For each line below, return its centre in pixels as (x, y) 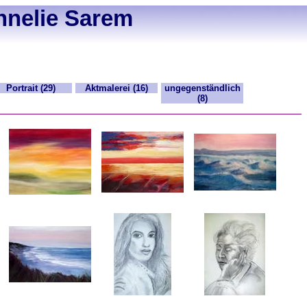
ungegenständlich (202, 88)
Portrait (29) (31, 88)
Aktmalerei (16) (116, 88)
